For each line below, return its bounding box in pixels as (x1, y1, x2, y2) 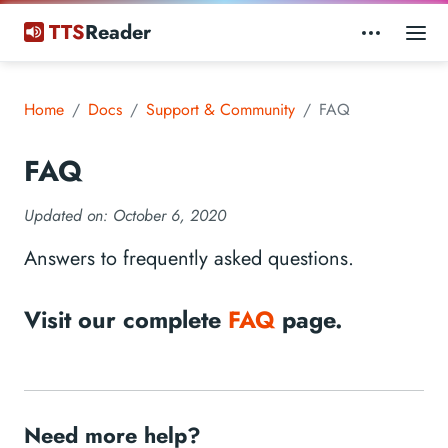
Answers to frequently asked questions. (24, 244, 354, 274)
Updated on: (24, 204, 113, 228)
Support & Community (146, 98, 295, 122)
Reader (85, 17, 151, 47)
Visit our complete (24, 303, 228, 338)
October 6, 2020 (113, 204, 226, 228)
